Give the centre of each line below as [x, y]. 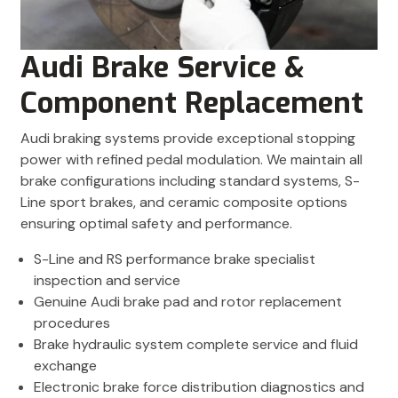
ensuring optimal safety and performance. [156, 223]
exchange [65, 365]
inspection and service [107, 280]
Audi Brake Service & [163, 67]
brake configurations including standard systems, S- [190, 180]
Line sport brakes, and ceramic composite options [184, 202]
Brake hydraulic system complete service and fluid [196, 344]
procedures [72, 322]
